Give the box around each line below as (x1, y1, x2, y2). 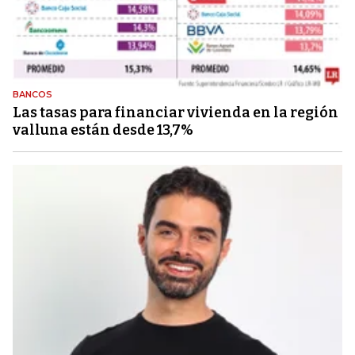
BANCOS (13, 88, 52, 100)
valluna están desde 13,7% (13, 120, 193, 139)
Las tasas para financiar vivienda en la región (13, 103, 338, 121)
